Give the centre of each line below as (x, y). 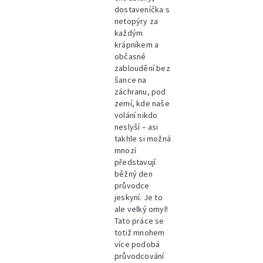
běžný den (134, 174)
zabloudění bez (142, 68)
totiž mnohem (140, 232)
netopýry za (136, 21)
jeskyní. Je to (139, 197)
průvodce (132, 186)
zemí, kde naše (142, 103)
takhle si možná (143, 139)
